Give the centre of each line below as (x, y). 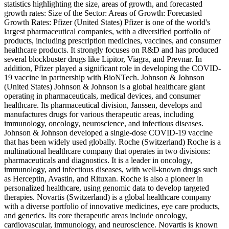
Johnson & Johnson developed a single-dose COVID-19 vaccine (108, 133)
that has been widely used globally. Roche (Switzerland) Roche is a (112, 142)
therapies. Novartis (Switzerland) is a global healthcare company (108, 197)
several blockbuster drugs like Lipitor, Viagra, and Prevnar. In (103, 59)
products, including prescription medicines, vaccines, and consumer (112, 41)
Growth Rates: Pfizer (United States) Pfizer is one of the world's (107, 22)
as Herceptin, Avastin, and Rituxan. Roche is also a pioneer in (104, 179)
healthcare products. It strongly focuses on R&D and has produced (111, 50)
